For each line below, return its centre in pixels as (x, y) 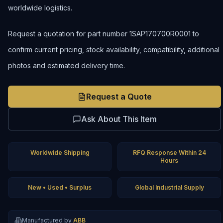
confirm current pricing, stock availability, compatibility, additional (114, 50)
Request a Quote (119, 97)
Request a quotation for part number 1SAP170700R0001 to (104, 34)
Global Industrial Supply (169, 187)
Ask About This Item (119, 119)
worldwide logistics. (40, 8)
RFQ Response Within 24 (169, 153)
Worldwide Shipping (60, 153)
